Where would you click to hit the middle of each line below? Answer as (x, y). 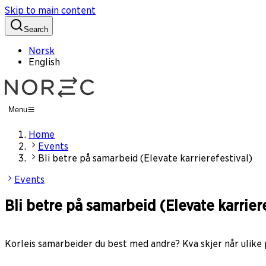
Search (36, 29)
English (44, 62)
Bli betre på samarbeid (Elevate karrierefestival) (145, 159)
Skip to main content (50, 10)
